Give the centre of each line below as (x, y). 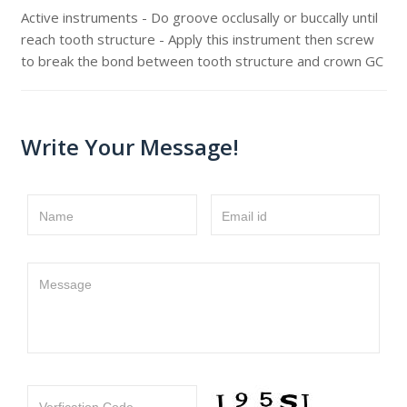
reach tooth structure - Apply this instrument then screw (197, 39)
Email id (244, 216)
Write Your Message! (129, 147)
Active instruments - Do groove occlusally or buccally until (199, 17)
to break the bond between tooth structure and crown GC (202, 61)
